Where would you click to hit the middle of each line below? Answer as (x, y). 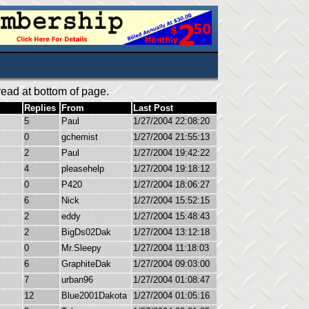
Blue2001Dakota (94, 296)
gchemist (80, 137)
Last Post (153, 108)
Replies (40, 108)
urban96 (77, 280)
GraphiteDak (86, 264)
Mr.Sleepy (81, 248)
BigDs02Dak (86, 232)
